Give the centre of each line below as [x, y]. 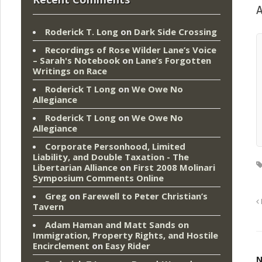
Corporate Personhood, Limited [115, 146]
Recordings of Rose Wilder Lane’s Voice [131, 50]
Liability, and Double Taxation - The [111, 157]
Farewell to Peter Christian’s [145, 196]
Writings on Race [70, 71]
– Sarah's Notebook [76, 61]
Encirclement [61, 246]
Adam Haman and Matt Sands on [117, 225]
